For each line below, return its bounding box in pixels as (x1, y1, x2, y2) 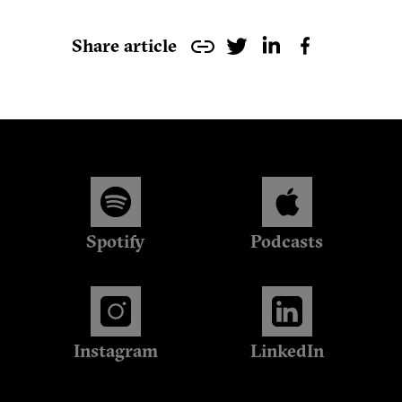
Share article (72, 39, 177, 57)
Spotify (86, 234, 144, 252)
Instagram (73, 344, 158, 362)
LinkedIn (249, 344, 324, 362)
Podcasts (250, 234, 323, 252)
